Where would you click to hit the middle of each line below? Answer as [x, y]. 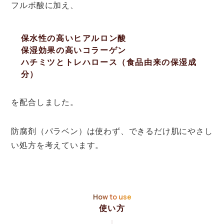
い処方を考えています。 [57, 145]
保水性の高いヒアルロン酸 [73, 38]
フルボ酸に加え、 [45, 5]
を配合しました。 [45, 102]
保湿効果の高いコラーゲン [73, 50]
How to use [112, 197]
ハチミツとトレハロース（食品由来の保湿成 [109, 62]
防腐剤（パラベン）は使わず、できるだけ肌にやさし [112, 131]
